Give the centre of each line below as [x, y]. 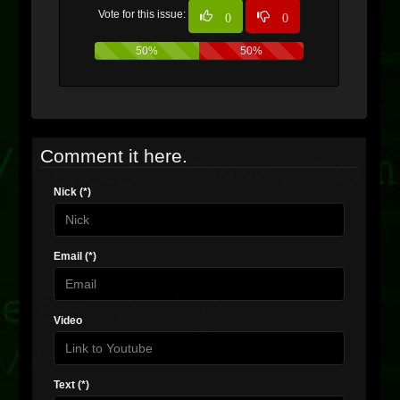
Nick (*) [72, 192]
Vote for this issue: [143, 15]
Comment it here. [114, 156]
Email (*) [75, 256]
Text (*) [71, 385]
